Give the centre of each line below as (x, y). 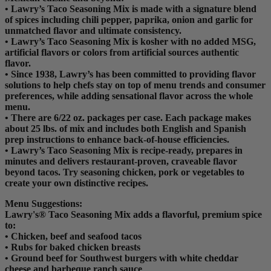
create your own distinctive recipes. (77, 183)
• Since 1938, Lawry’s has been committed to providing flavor (130, 74)
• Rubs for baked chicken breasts (73, 247)
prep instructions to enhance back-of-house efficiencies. (117, 139)
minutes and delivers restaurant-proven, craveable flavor (121, 161)
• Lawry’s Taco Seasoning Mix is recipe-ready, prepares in (124, 150)
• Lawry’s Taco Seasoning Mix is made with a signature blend (131, 8)
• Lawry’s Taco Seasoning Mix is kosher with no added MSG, (130, 41)
